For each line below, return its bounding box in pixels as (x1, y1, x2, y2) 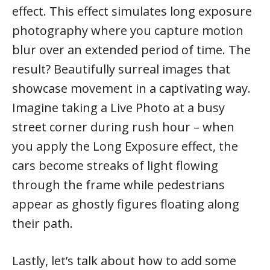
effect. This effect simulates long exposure (12, 2, 252, 19)
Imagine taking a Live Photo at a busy (12, 99, 225, 116)
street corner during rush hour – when (12, 118, 234, 135)
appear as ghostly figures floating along (12, 195, 239, 212)
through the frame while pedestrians (12, 176, 225, 193)
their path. (12, 215, 73, 231)
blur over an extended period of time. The (12, 41, 251, 58)
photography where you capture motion (12, 22, 243, 39)
